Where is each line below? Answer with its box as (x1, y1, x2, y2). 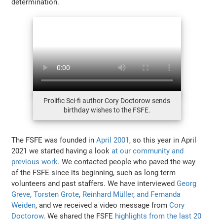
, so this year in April (129, 135, 197, 145)
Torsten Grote (34, 189, 79, 199)
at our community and (111, 146, 184, 155)
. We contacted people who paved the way (58, 157, 196, 166)
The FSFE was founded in (11, 135, 97, 145)
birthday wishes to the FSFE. (63, 106, 150, 114)
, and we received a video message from (36, 200, 170, 210)
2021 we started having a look (11, 146, 112, 155)
